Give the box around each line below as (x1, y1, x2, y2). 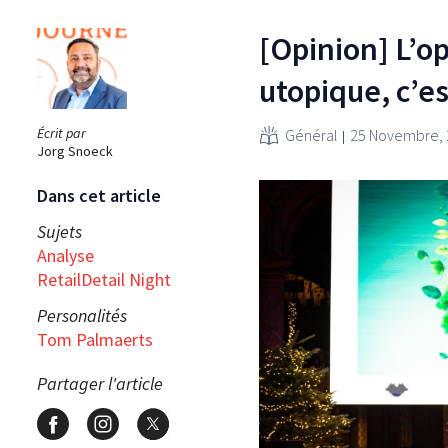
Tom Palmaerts (37, 327, 153, 351)
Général (285, 124, 338, 145)
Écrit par (37, 123, 86, 142)
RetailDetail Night (37, 267, 171, 291)
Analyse (37, 243, 94, 267)
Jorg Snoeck (37, 141, 113, 160)
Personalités (37, 303, 127, 327)
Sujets (37, 219, 82, 243)
